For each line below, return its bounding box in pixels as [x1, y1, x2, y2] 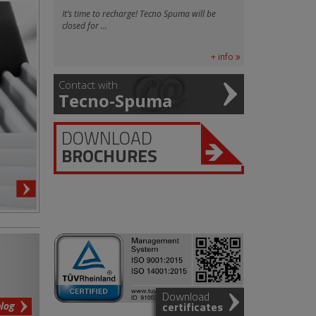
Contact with [59, 78, 118, 92]
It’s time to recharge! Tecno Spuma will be [62, 8, 216, 20]
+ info [211, 51, 236, 63]
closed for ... [62, 20, 107, 32]
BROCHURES [61, 142, 157, 169]
